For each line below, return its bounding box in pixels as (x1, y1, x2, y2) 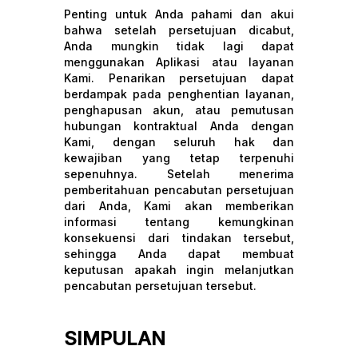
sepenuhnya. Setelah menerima (64, 167, 294, 181)
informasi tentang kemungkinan (64, 215, 294, 229)
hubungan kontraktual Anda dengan (64, 119, 294, 133)
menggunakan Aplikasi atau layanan (64, 55, 294, 69)
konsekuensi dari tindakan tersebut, (64, 231, 294, 245)
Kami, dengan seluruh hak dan (64, 135, 294, 149)
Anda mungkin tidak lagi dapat (64, 39, 294, 53)
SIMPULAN (64, 327, 165, 350)
